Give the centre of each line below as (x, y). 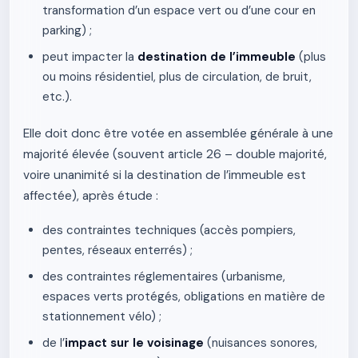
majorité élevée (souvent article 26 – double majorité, (175, 154)
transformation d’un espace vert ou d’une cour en (179, 10)
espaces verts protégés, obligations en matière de (184, 296)
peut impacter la (90, 57)
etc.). (57, 97)
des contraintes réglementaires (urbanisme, (164, 276)
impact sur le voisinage (134, 343)
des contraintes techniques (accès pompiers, (169, 230)
